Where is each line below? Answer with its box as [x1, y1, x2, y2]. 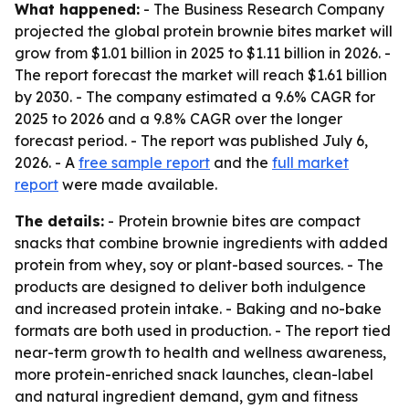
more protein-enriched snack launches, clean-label [15, 365, 373, 383]
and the [210, 153, 272, 172]
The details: [15, 212, 104, 230]
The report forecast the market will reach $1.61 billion [15, 66, 387, 84]
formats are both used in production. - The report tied [15, 321, 391, 340]
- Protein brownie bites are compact [104, 212, 361, 230]
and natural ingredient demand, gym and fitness [15, 387, 358, 405]
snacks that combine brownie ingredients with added [15, 234, 388, 252]
